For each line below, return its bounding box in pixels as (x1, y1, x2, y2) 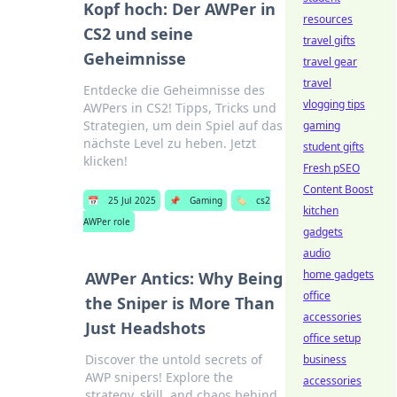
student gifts (303, 139, 364, 154)
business (303, 352, 346, 367)
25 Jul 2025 (107, 194, 156, 206)
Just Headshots (84, 317, 206, 339)
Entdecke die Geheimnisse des (82, 82, 265, 98)
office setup (303, 331, 361, 346)
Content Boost (303, 182, 373, 197)
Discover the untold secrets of (84, 351, 262, 368)
